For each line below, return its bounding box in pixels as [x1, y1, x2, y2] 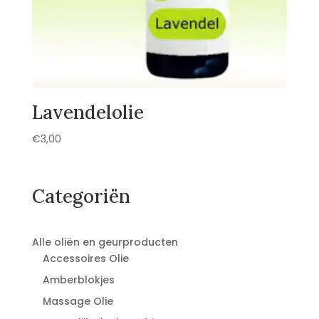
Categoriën [31, 184, 130, 208]
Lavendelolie [31, 100, 144, 125]
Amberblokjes [42, 272, 115, 287]
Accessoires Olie [42, 251, 129, 266]
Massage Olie [42, 293, 113, 308]
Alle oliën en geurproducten [31, 234, 178, 249]
